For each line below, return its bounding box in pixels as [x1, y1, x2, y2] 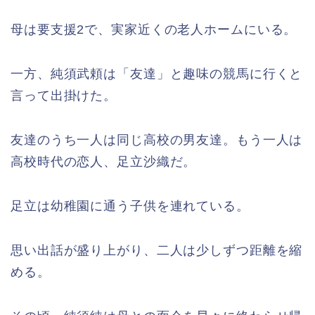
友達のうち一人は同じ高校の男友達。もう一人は [11, 132, 303, 147]
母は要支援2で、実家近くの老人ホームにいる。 [11, 22, 297, 37]
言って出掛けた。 [11, 88, 117, 103]
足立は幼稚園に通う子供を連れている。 [11, 198, 250, 213]
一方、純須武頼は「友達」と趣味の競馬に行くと [11, 66, 303, 81]
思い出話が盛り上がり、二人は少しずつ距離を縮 [11, 243, 303, 257]
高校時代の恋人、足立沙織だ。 [11, 154, 197, 169]
